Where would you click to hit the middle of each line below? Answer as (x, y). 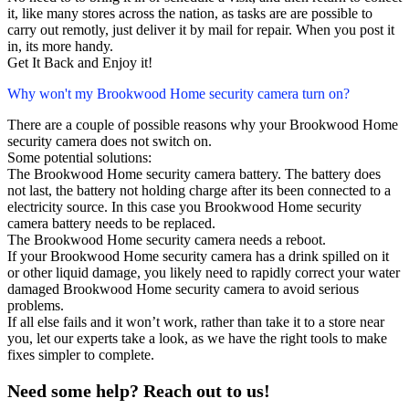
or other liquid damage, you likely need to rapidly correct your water (204, 273)
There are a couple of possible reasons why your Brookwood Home (203, 125)
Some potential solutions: (79, 158)
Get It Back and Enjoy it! (80, 63)
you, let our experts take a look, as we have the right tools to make (197, 339)
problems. (36, 306)
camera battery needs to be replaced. (111, 224)
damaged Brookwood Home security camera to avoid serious (183, 289)
